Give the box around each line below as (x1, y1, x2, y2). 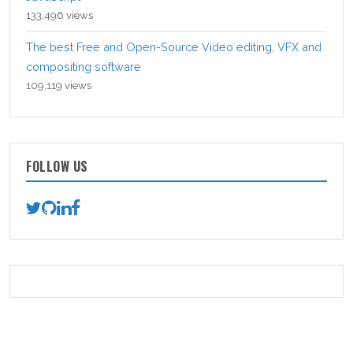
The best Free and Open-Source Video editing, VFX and (26, 40, 321, 54)
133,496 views (26, 9, 93, 22)
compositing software (26, 60, 141, 74)
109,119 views (26, 80, 91, 92)
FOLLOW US (26, 157, 88, 176)
